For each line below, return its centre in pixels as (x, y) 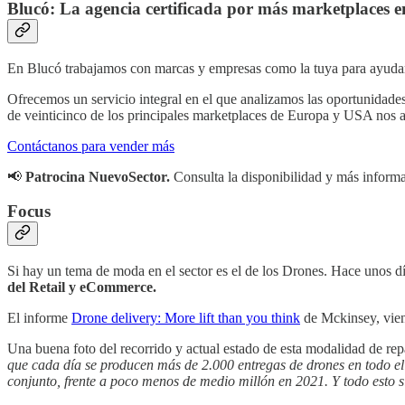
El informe (39, 318)
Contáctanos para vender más (91, 146)
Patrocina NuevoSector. (98, 176)
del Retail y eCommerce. (82, 287)
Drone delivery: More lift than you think (186, 318)
